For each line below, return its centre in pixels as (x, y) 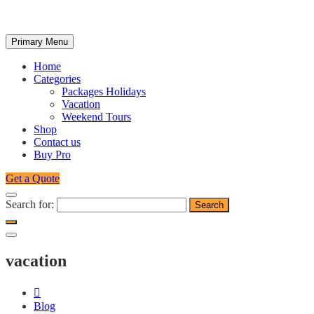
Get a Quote (33, 178)
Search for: (30, 204)
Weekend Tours (96, 116)
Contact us (57, 142)
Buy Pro (52, 154)
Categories (57, 78)
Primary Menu (40, 41)
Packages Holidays (104, 91)
